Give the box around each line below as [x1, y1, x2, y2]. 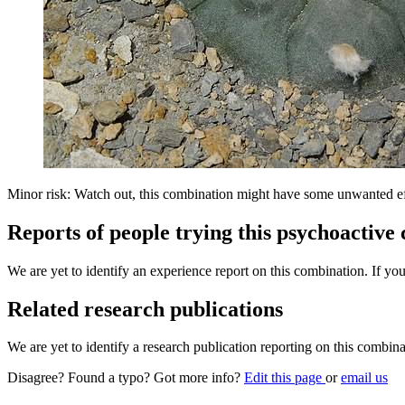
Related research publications [7, 297, 283, 321]
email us [341, 370, 388, 386]
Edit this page [244, 370, 325, 386]
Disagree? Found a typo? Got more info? [7, 370, 244, 386]
